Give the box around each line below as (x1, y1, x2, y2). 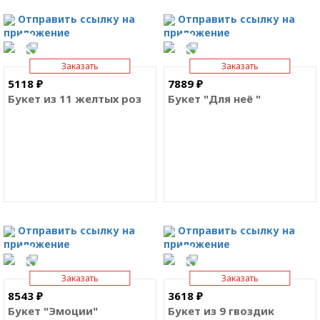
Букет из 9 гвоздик (168, 303, 274, 318)
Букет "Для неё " (168, 91, 261, 106)
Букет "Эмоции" (8, 303, 98, 318)
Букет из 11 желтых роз (8, 91, 141, 106)
